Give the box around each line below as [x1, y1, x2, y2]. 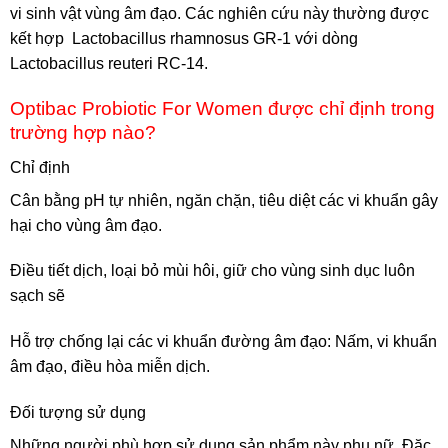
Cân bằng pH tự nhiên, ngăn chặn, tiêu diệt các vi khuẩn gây [10, 191, 438, 209]
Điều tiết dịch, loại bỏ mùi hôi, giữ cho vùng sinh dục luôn [10, 262, 415, 280]
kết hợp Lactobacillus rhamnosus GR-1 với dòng [10, 30, 358, 48]
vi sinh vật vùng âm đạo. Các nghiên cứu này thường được [10, 5, 429, 23]
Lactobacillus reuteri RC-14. [10, 55, 208, 73]
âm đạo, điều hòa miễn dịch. [10, 358, 210, 376]
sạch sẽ [10, 287, 69, 305]
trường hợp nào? [10, 122, 156, 144]
